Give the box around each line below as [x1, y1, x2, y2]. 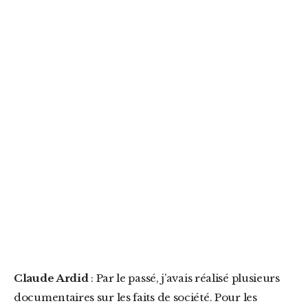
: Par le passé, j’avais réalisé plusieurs [88, 272, 280, 285]
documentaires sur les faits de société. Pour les [14, 291, 257, 304]
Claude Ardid [22, 272, 89, 285]
